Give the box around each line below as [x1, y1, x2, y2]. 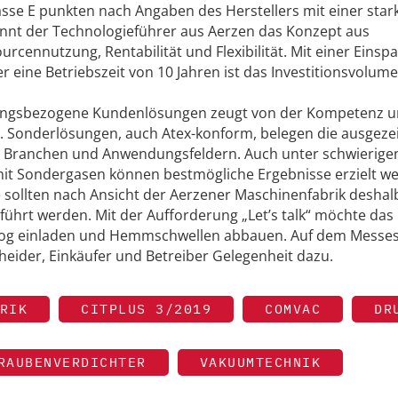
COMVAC [265, 299, 321, 317]
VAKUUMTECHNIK [199, 353, 321, 370]
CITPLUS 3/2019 [81, 299, 211, 317]
